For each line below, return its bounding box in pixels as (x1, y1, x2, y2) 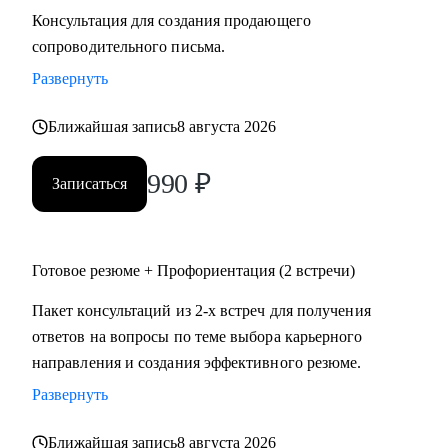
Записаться (52, 175, 127, 192)
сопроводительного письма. (32, 38, 226, 55)
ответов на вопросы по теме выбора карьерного (32, 328, 363, 345)
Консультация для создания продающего (32, 12, 311, 29)
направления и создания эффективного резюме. (32, 354, 362, 371)
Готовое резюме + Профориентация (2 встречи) (32, 262, 355, 279)
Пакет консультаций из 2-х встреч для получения (32, 302, 371, 319)
